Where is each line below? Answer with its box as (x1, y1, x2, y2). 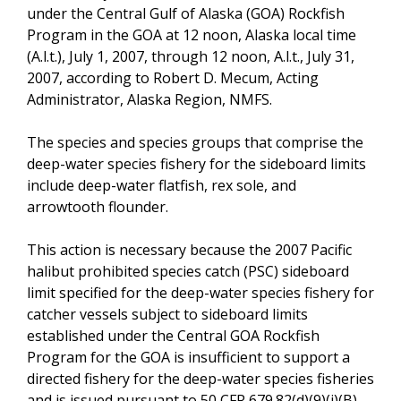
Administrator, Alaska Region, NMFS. (27, 89, 272, 109)
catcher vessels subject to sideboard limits (27, 303, 308, 324)
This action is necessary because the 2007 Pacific (27, 239, 352, 260)
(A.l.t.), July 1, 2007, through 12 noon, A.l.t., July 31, (27, 46, 354, 66)
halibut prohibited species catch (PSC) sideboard (27, 260, 349, 281)
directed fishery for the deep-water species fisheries (27, 368, 374, 388)
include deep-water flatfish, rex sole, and (27, 175, 296, 195)
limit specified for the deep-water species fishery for (27, 282, 374, 303)
